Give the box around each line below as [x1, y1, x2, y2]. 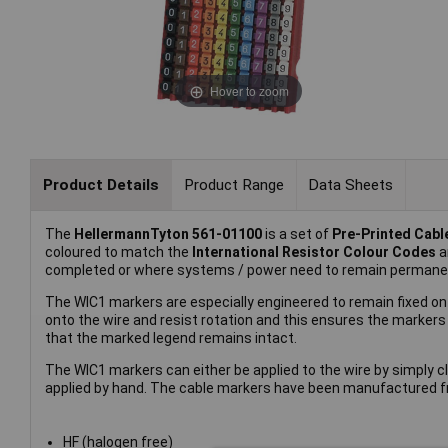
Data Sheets [308, 175, 394, 194]
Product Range [183, 175, 284, 194]
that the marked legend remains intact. [45, 330, 297, 347]
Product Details [42, 175, 159, 194]
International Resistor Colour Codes [192, 244, 436, 261]
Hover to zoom [209, 81, 289, 99]
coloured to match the [45, 244, 192, 261]
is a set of [265, 226, 332, 243]
